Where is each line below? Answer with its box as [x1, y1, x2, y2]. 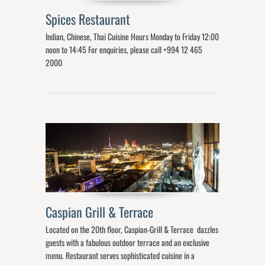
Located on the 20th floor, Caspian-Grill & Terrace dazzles [46, 222, 219, 235]
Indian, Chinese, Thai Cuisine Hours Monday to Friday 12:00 [46, 30, 219, 43]
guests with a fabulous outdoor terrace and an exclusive [46, 235, 210, 248]
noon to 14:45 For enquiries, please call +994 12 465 [46, 43, 203, 56]
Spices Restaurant [46, 9, 134, 28]
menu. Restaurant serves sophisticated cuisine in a [46, 248, 195, 261]
